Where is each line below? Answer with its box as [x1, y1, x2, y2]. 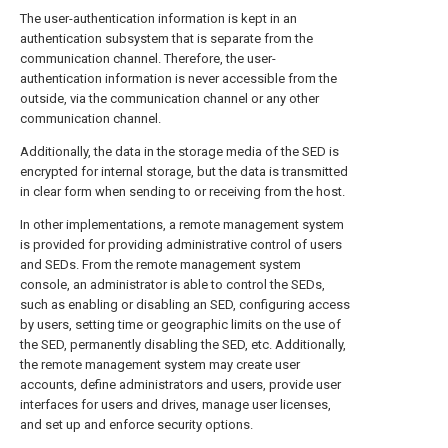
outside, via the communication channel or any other [20, 91, 319, 106]
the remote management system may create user [20, 357, 300, 372]
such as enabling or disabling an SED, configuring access [20, 297, 350, 312]
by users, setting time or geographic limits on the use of [20, 317, 341, 332]
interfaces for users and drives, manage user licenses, [20, 397, 331, 412]
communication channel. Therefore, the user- [20, 51, 276, 66]
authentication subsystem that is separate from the [20, 31, 313, 46]
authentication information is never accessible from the [20, 71, 337, 86]
